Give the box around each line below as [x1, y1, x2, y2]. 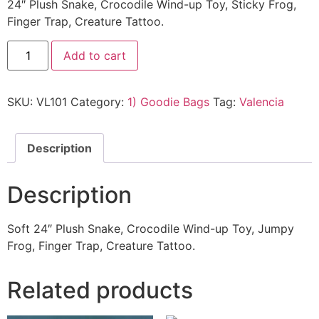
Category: [70, 94, 127, 109]
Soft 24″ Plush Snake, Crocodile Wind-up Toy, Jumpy [7, 221, 294, 236]
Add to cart [63, 48, 127, 63]
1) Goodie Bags [127, 94, 209, 109]
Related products [7, 276, 193, 304]
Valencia [239, 94, 284, 109]
